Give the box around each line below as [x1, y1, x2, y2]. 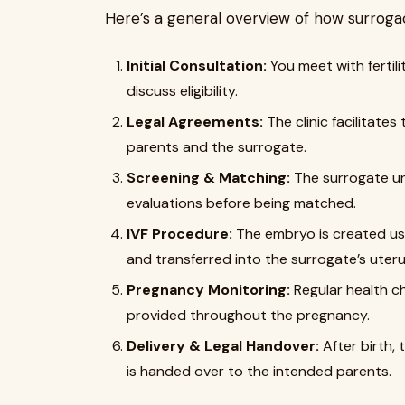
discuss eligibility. [127, 81, 238, 100]
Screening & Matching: [127, 168, 290, 187]
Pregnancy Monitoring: [127, 280, 290, 299]
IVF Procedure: [127, 224, 232, 243]
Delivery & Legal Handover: [127, 336, 319, 355]
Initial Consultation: [127, 56, 267, 75]
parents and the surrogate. [127, 137, 306, 156]
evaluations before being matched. [127, 193, 356, 212]
